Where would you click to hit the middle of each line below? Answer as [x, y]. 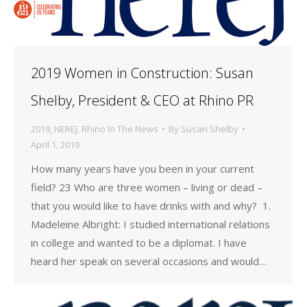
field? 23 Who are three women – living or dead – [147, 187]
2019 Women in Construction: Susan [142, 73]
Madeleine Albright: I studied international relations [150, 224]
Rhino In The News [120, 128]
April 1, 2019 [55, 144]
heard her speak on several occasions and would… [149, 261]
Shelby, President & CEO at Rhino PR [142, 100]
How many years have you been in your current [143, 168]
